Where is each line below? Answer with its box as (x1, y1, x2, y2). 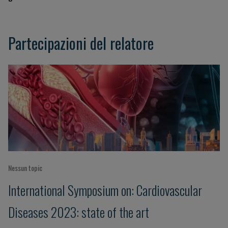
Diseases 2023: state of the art (8, 202, 149, 221)
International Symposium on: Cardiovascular (8, 180, 202, 199)
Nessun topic (8, 162, 42, 173)
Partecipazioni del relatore (8, 32, 154, 54)
